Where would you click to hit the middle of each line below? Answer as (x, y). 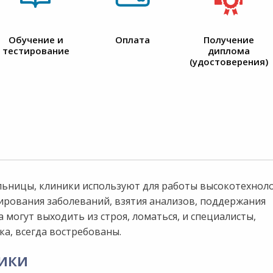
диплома (229, 51)
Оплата (132, 40)
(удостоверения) (229, 62)
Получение (229, 40)
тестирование (36, 51)
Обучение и (36, 40)
